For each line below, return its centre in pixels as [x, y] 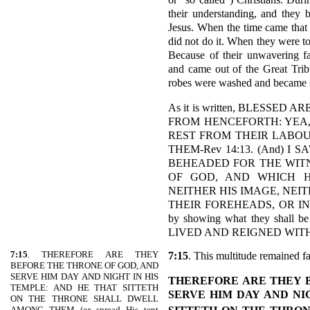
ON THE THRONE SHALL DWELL [84, 299]
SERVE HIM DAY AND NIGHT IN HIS [84, 276]
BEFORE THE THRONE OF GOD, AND [84, 265]
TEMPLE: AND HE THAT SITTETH [84, 288]
